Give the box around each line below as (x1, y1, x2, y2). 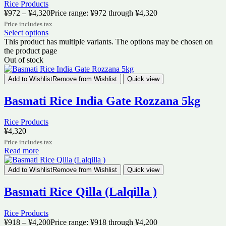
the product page (4, 46, 57, 55)
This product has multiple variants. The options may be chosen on (4, 37, 213, 46)
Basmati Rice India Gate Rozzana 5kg (4, 94, 200, 107)
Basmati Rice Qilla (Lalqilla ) (4, 185, 157, 199)
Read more (4, 146, 39, 155)
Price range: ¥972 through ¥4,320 (50, 8, 157, 17)
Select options (4, 28, 48, 37)
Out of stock (4, 55, 43, 64)
